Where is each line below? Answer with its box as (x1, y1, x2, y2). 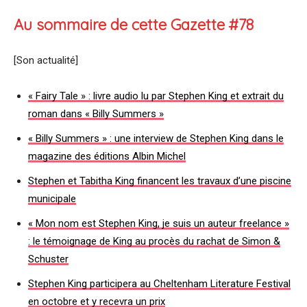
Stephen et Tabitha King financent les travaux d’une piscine (28, 174, 291, 187)
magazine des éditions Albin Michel (28, 149, 186, 162)
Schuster (28, 252, 69, 265)
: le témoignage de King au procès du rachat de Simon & (28, 234, 280, 247)
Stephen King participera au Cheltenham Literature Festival (28, 277, 291, 290)
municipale (28, 192, 76, 205)
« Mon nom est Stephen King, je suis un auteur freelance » (28, 217, 289, 230)
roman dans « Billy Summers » (28, 107, 164, 120)
